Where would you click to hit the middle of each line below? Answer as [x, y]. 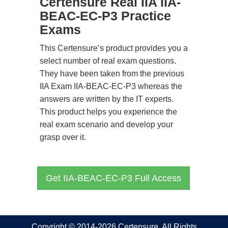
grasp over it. [63, 137]
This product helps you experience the [108, 112]
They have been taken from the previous [112, 74]
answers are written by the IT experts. [107, 99]
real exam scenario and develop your [106, 124]
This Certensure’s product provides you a [114, 48]
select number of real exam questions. [108, 61]
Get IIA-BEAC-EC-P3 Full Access [113, 178]
